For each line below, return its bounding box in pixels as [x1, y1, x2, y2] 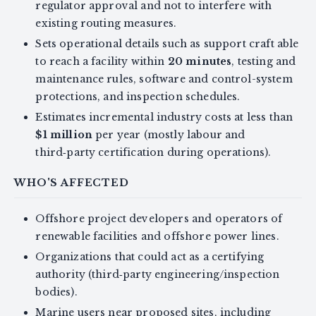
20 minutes [167, 54, 232, 68]
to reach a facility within [35, 54, 168, 68]
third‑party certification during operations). [35, 145, 272, 159]
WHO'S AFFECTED [14, 176, 129, 189]
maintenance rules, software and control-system [35, 72, 293, 85]
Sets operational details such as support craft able [35, 37, 299, 50]
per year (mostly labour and [92, 128, 245, 141]
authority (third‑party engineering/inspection [35, 267, 280, 281]
